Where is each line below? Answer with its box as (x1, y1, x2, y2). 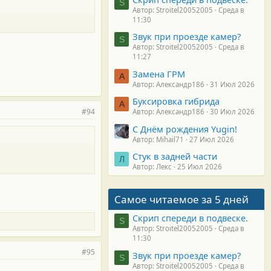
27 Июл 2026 (189, 134, 234, 144)
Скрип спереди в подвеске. (132, 212, 248, 224)
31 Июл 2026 (210, 79, 255, 89)
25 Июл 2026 (177, 162, 222, 171)
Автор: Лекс (132, 162, 172, 171)
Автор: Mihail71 (132, 134, 184, 144)
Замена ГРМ (132, 67, 185, 80)
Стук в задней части (132, 149, 217, 162)
